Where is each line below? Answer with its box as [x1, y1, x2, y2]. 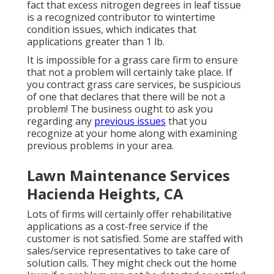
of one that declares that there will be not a [27, 90, 225, 104]
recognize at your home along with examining [27, 127, 237, 141]
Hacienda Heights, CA [27, 183, 183, 204]
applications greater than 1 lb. [27, 35, 165, 49]
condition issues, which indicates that [27, 23, 196, 37]
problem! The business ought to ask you [27, 102, 213, 116]
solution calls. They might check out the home [27, 256, 237, 270]
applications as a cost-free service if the [27, 220, 208, 234]
